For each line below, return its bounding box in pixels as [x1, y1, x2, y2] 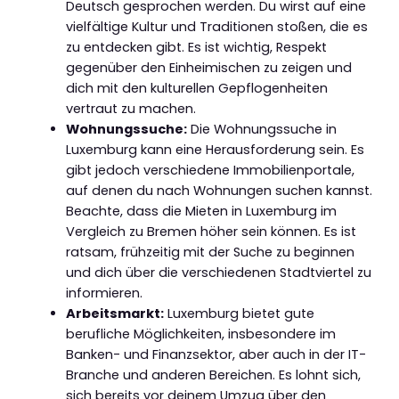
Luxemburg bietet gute [163, 305, 314, 323]
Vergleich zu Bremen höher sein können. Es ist [65, 223, 356, 241]
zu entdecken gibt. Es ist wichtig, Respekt [65, 38, 327, 57]
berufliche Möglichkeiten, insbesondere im [65, 325, 336, 344]
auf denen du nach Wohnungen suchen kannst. [65, 182, 372, 200]
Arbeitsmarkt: [65, 305, 164, 323]
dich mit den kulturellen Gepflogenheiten [65, 79, 328, 98]
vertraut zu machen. [65, 100, 196, 118]
